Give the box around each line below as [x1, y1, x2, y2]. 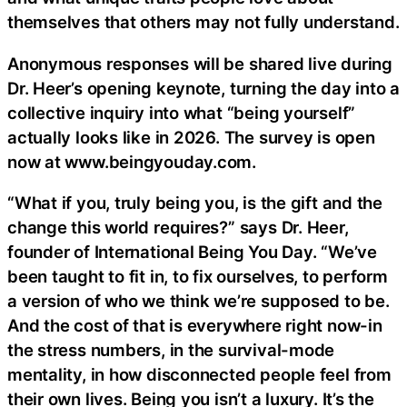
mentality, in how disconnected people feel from [7, 364, 392, 385]
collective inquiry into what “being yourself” [7, 102, 356, 123]
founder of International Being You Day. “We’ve [7, 242, 377, 263]
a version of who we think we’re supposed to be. [7, 291, 390, 312]
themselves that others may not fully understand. [7, 12, 400, 33]
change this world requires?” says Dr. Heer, [7, 217, 349, 238]
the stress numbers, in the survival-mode [7, 340, 335, 361]
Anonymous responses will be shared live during [7, 53, 392, 74]
